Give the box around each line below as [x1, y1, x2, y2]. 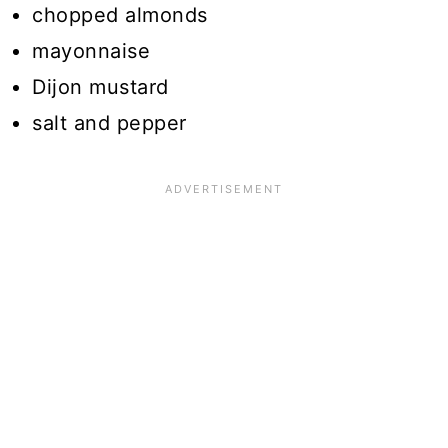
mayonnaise [32, 38, 151, 63]
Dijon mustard [32, 74, 169, 99]
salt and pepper [32, 110, 187, 135]
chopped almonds [32, 2, 208, 27]
